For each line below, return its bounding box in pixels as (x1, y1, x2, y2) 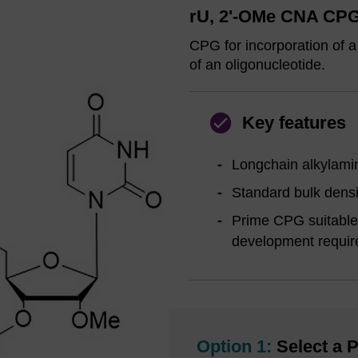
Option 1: (196, 336, 272, 356)
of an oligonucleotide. (189, 56, 326, 73)
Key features (241, 112, 346, 133)
